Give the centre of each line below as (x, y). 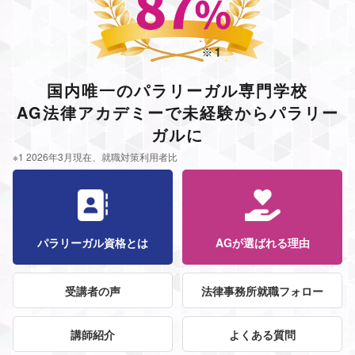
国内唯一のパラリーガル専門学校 (177, 90)
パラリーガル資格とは (92, 243)
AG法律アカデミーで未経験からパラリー (177, 113)
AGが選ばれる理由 (262, 243)
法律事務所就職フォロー (263, 291)
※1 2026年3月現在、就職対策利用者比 (95, 157)
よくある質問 (263, 335)
